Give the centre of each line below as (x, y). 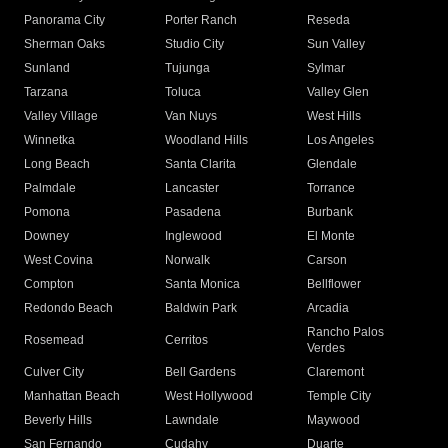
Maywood (333, 420)
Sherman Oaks (64, 44)
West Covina (58, 260)
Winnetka (49, 140)
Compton (49, 284)
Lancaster (192, 188)
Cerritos (187, 340)
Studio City (195, 44)
